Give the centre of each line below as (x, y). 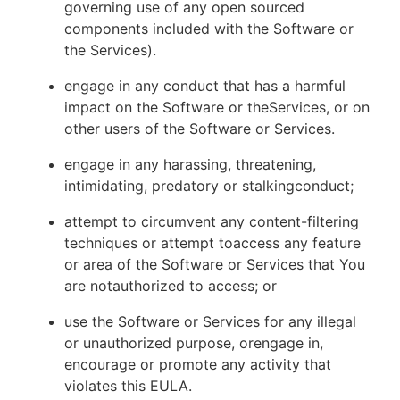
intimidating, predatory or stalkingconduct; (209, 186)
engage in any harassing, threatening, (190, 164)
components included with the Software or (209, 29)
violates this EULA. (128, 386)
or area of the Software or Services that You (215, 264)
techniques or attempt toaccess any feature (212, 243)
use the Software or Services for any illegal (210, 321)
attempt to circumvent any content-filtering (212, 221)
